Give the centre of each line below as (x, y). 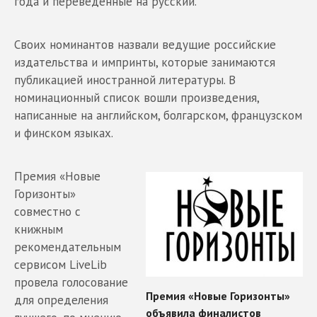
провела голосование (71, 282)
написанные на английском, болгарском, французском (158, 115)
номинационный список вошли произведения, (137, 97)
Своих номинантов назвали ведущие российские (145, 44)
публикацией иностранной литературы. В (125, 80)
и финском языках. (64, 133)
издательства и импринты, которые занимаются (145, 62)
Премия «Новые (57, 176)
